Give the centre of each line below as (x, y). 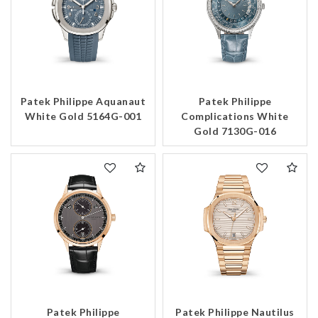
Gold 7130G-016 (235, 131)
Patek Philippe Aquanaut (83, 102)
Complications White (235, 116)
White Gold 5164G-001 (83, 116)
